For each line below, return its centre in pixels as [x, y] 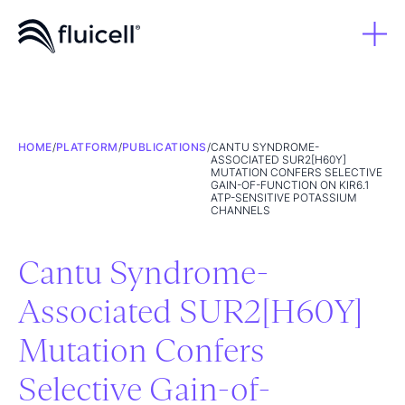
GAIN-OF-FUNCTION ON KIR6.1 [289, 185]
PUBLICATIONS [164, 147]
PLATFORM [87, 147]
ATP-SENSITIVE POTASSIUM [283, 198]
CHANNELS [240, 210]
